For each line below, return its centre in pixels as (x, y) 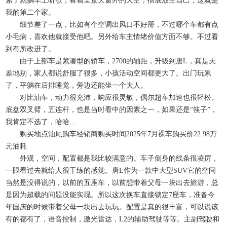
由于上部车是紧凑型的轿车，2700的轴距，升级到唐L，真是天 (111, 61)
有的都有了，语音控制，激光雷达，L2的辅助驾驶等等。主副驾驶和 (113, 219)
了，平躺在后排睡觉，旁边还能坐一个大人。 (77, 85)
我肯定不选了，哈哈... (41, 122)
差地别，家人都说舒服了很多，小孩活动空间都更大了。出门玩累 (109, 73)
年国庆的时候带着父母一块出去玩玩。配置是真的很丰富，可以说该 (112, 207)
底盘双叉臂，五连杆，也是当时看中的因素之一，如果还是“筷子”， (112, 110)
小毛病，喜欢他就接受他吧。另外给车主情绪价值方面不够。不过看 (112, 37)
